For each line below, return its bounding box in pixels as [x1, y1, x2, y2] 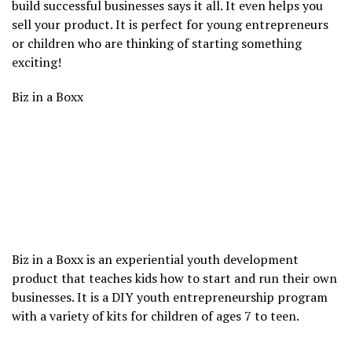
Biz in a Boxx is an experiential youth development [12, 251, 299, 269]
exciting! [12, 53, 61, 71]
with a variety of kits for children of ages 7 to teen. [12, 307, 299, 325]
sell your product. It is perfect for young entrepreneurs [12, 15, 328, 33]
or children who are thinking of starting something [12, 34, 302, 52]
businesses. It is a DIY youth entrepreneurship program [12, 288, 328, 306]
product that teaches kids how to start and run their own [12, 269, 337, 288]
